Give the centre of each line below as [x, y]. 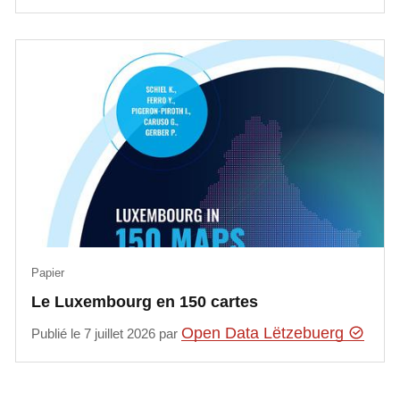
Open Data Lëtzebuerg [265, 333]
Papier [48, 272]
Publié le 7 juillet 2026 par [107, 334]
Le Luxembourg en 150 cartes [145, 302]
